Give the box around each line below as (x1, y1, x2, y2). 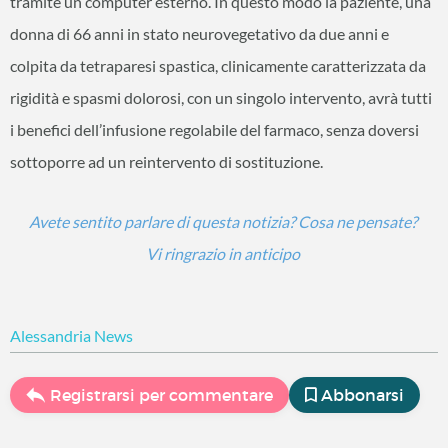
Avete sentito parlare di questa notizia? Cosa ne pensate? (28, 212, 420, 232)
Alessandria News (10, 326, 133, 346)
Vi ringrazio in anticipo (145, 244, 303, 264)
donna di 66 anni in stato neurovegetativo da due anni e (10, 24, 389, 44)
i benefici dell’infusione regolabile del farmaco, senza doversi (10, 120, 419, 140)
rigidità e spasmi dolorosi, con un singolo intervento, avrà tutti (10, 88, 432, 108)
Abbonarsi (321, 385, 404, 406)
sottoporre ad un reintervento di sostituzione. (10, 152, 323, 172)
